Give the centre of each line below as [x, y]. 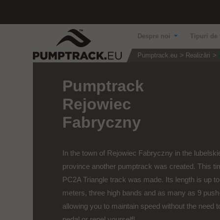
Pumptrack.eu [158, 55]
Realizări [198, 55]
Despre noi [155, 36]
